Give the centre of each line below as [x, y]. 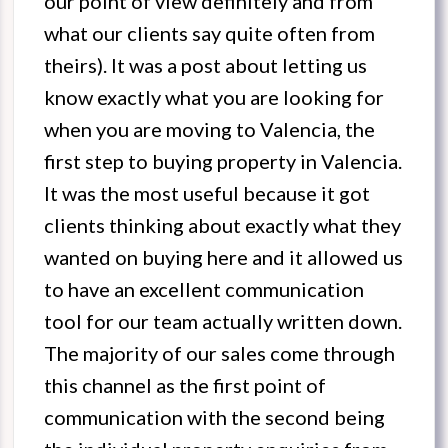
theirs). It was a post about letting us [205, 65]
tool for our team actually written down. [223, 321]
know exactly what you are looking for [214, 97]
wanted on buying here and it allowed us [223, 257]
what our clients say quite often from [209, 33]
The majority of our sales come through [219, 353]
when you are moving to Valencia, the [209, 129]
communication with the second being [214, 417]
